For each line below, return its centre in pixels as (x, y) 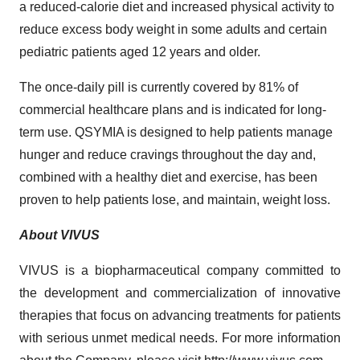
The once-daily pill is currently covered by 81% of (159, 87)
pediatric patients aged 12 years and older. (140, 51)
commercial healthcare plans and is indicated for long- (173, 109)
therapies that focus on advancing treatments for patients (180, 315)
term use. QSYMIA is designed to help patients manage (176, 132)
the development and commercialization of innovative (180, 292)
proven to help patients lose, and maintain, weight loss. (175, 199)
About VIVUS (59, 235)
